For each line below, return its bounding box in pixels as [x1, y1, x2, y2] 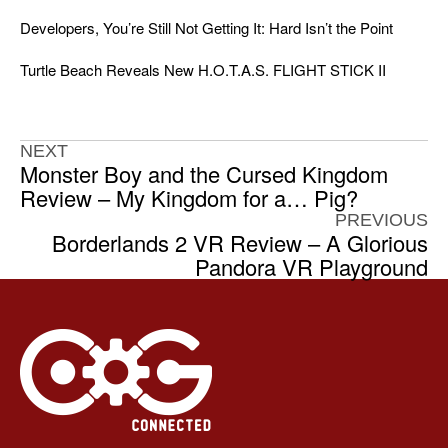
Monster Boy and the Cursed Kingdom [20, 158, 388, 190]
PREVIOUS [335, 210, 428, 231]
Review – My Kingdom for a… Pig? [20, 182, 358, 214]
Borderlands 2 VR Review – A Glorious [52, 227, 428, 259]
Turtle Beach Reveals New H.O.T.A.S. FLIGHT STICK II [20, 59, 386, 81]
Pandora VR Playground [195, 251, 428, 283]
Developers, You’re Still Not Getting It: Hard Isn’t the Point [20, 17, 393, 39]
